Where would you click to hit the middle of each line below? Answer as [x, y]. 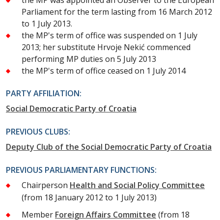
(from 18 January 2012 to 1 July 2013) [89, 197]
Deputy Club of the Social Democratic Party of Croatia [109, 147]
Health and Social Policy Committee [137, 185]
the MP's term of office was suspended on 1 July [110, 35]
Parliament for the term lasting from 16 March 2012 [117, 12]
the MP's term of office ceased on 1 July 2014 [104, 70]
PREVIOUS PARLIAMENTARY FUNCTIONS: [81, 170]
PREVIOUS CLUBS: [38, 131]
